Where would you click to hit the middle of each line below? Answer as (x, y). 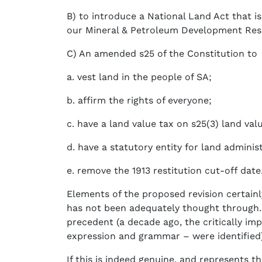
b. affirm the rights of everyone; (139, 101)
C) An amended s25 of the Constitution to (162, 54)
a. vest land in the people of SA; (139, 77)
